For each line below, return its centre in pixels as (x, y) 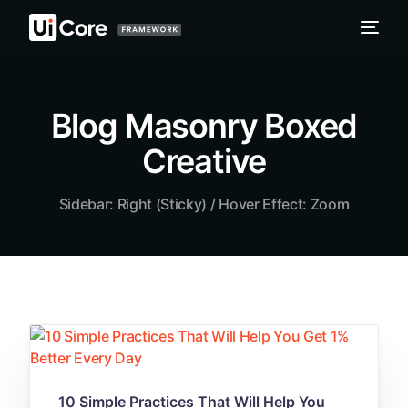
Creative (204, 162)
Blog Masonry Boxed (204, 126)
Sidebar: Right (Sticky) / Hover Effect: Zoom (204, 204)
